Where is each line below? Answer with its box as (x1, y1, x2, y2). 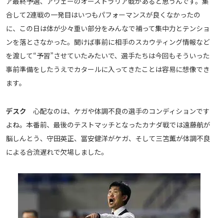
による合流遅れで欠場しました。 (6, 147, 108, 157)
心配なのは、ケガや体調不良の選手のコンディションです (26, 106, 210, 116)
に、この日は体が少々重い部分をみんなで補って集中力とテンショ (6, 23, 210, 34)
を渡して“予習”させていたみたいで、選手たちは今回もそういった (6, 51, 210, 61)
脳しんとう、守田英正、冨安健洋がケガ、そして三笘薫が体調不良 (6, 133, 210, 144)
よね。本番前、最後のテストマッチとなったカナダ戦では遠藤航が (6, 120, 210, 130)
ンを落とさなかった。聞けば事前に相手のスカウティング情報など (6, 37, 210, 47)
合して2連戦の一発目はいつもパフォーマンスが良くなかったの (6, 10, 200, 20)
